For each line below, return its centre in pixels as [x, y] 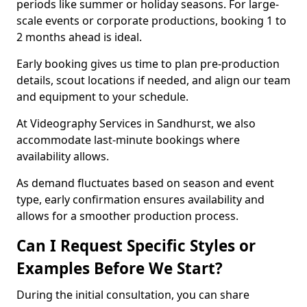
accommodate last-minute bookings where [128, 140]
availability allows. [63, 156]
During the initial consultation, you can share [133, 295]
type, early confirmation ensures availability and [140, 199]
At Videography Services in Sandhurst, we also [136, 123]
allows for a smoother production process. [127, 216]
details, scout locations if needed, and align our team [153, 80]
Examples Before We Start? [120, 268]
